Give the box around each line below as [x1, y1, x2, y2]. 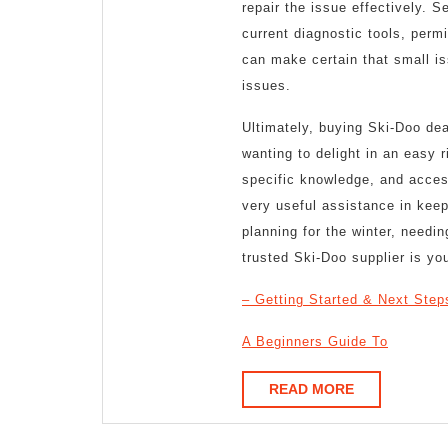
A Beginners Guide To [242, 334, 388, 350]
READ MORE [269, 381, 354, 398]
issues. [242, 78, 291, 94]
